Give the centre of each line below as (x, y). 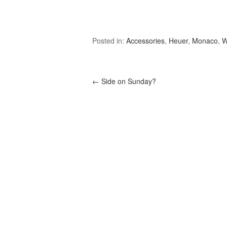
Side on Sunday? (128, 81)
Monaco (205, 41)
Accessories (145, 41)
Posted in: (109, 41)
